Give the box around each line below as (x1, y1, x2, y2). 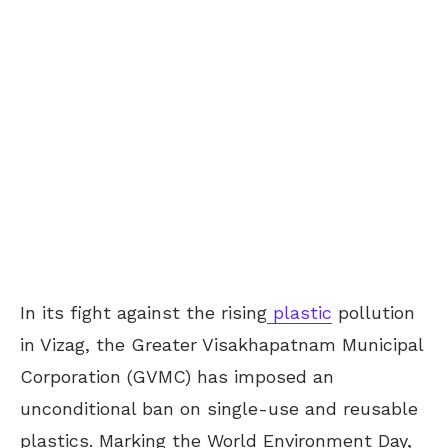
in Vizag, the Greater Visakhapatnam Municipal (20, 334, 423, 356)
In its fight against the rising (20, 302, 267, 324)
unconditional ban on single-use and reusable (20, 398, 418, 420)
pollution (332, 302, 415, 324)
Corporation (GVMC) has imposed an (20, 366, 334, 388)
